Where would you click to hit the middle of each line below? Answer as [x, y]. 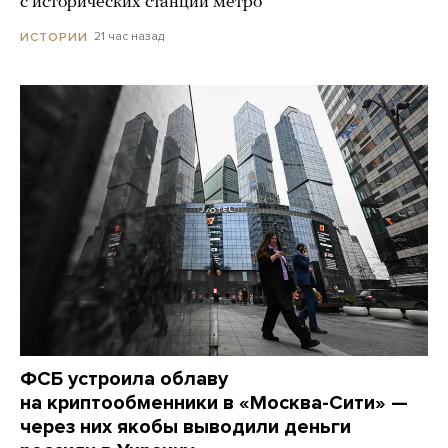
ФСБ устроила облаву [124, 378]
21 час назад [129, 36]
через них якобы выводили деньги [185, 426]
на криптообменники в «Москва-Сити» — [214, 402]
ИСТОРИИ [54, 36]
